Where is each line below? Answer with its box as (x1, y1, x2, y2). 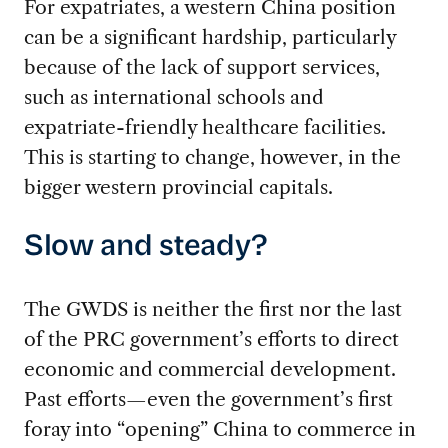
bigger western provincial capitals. (23, 175, 333, 200)
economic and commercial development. (23, 356, 396, 381)
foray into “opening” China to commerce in (23, 416, 416, 441)
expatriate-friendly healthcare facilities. (23, 115, 386, 140)
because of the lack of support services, (23, 55, 380, 80)
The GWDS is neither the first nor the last (23, 296, 402, 321)
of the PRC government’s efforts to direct (23, 326, 399, 351)
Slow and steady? (23, 232, 268, 262)
